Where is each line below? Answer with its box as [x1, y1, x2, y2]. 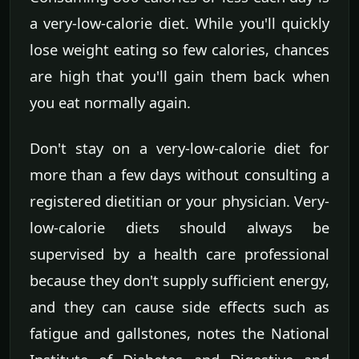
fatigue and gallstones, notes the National [30, 323, 329, 344]
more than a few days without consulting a [30, 164, 329, 185]
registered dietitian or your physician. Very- [30, 191, 329, 212]
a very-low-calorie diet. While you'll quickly [30, 13, 329, 34]
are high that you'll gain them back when [30, 66, 329, 87]
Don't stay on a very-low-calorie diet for [30, 138, 329, 159]
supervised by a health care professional [30, 244, 329, 264]
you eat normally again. [30, 92, 191, 113]
